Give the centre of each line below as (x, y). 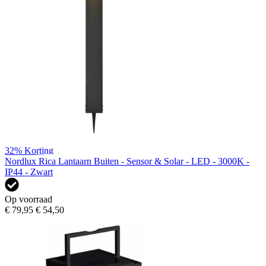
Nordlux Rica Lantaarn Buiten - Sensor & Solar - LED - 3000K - (127, 161)
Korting (39, 150)
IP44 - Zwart (29, 172)
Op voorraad (28, 199)
